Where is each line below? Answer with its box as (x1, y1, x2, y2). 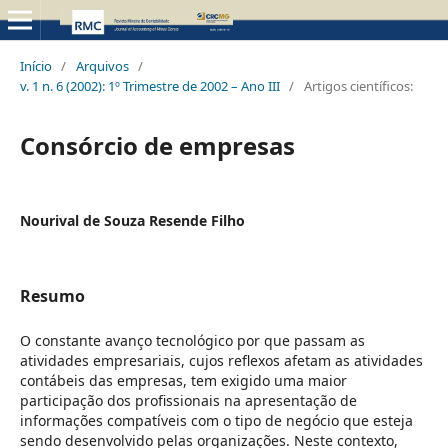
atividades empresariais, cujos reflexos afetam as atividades (19, 350, 423, 370)
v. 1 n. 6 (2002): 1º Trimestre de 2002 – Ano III (19, 76, 280, 95)
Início (19, 56, 52, 75)
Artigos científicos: (303, 76, 413, 95)
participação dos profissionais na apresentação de (19, 390, 357, 410)
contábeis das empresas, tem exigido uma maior (19, 370, 347, 390)
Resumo (19, 284, 85, 307)
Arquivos (75, 56, 129, 75)
